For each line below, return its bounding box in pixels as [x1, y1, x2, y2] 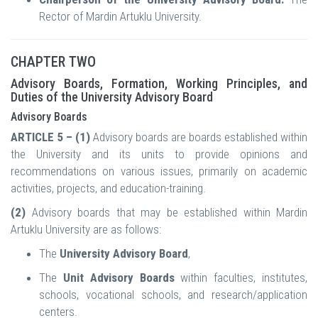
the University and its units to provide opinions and [11, 147, 307, 162]
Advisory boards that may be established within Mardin [26, 205, 307, 220]
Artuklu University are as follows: [11, 222, 161, 237]
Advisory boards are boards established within [90, 130, 307, 145]
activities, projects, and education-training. [11, 181, 206, 196]
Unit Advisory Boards [62, 270, 175, 285]
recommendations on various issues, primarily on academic [11, 164, 307, 179]
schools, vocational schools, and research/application [39, 287, 307, 302]
